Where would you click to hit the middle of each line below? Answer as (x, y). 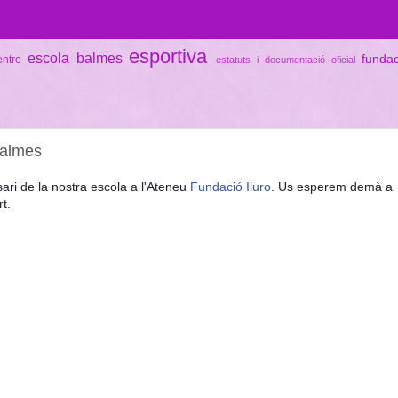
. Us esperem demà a (332, 186)
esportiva (168, 56)
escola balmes (75, 57)
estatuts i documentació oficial (286, 59)
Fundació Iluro (231, 186)
